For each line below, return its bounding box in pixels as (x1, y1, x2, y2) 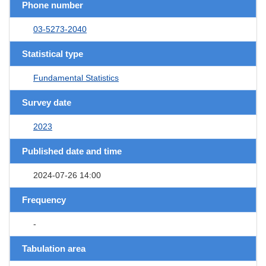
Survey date (22, 97, 71, 107)
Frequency (22, 194, 66, 205)
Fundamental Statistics (33, 72, 119, 83)
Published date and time (22, 145, 122, 156)
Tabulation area (22, 243, 85, 254)
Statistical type (22, 48, 83, 59)
